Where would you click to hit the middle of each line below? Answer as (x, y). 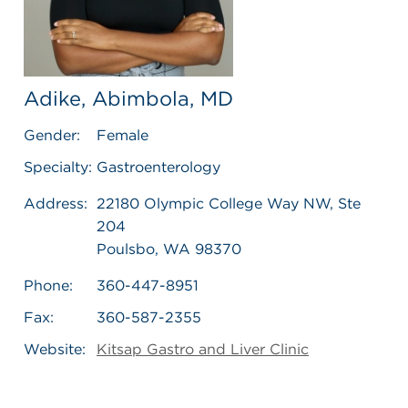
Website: (55, 350)
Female (122, 136)
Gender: (52, 136)
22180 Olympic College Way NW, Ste (229, 204)
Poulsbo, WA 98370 (169, 250)
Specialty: (58, 168)
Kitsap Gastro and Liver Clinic (203, 350)
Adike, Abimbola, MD (128, 99)
